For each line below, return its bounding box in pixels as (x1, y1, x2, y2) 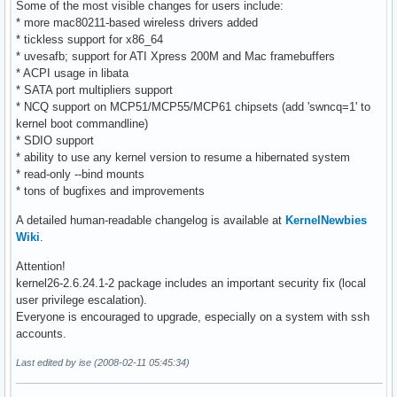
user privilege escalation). (16, 292, 147, 307)
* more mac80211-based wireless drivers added (16, 15, 258, 29)
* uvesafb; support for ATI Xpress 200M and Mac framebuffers (16, 49, 335, 63)
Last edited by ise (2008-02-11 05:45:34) (16, 356, 190, 368)
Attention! (16, 259, 66, 273)
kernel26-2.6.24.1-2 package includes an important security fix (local (16, 276, 366, 290)
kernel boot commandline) (16, 116, 148, 130)
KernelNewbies (285, 213, 367, 227)
